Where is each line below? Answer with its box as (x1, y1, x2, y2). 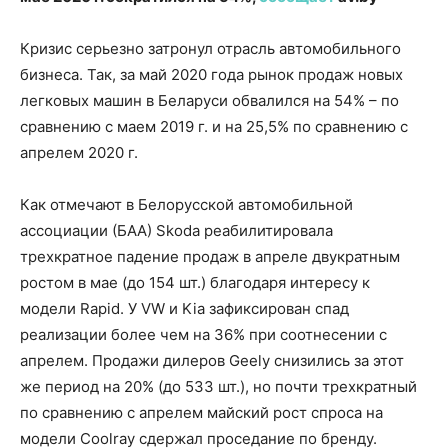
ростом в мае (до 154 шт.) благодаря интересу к (20, 273, 370, 292)
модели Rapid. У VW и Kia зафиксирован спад (20, 299, 349, 318)
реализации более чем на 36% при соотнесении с (20, 325, 387, 344)
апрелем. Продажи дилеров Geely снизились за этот (20, 351, 404, 370)
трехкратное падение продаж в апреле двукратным (20, 247, 400, 266)
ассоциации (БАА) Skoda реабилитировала (20, 221, 333, 240)
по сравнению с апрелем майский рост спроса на (20, 403, 383, 422)
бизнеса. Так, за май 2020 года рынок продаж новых (20, 65, 403, 84)
